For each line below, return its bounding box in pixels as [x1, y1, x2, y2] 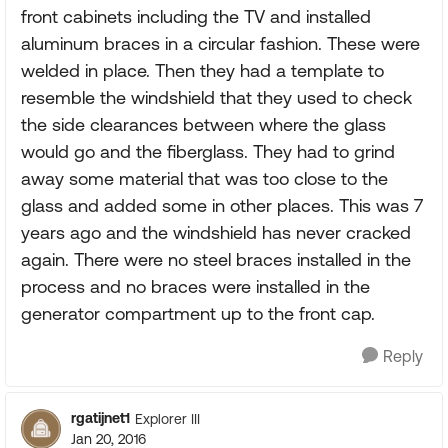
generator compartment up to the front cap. [21, 303, 375, 324]
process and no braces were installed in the [21, 276, 370, 297]
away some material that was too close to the [21, 168, 388, 189]
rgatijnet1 [71, 410, 130, 426]
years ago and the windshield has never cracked [21, 222, 411, 243]
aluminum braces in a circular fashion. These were [21, 33, 420, 54]
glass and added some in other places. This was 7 [21, 195, 423, 216]
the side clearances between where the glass [21, 114, 386, 135]
